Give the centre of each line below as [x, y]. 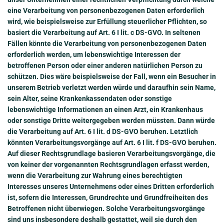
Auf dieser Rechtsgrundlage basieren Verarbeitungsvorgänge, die [111, 154]
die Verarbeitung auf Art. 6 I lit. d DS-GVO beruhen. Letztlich [103, 132]
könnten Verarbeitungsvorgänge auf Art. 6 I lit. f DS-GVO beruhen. [112, 143]
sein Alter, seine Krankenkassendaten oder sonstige [90, 99]
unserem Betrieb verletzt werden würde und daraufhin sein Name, [111, 88]
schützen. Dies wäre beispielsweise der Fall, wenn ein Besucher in [112, 77]
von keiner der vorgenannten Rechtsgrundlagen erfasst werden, [108, 165]
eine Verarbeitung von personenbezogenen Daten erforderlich [106, 11]
